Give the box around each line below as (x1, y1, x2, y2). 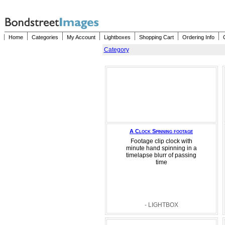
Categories (32, 34, 58, 40)
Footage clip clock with (130, 138, 192, 145)
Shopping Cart (139, 34, 174, 40)
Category (103, 46, 129, 53)
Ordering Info (182, 34, 214, 40)
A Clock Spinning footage (130, 128, 193, 134)
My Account (67, 34, 95, 40)
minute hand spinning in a (126, 145, 197, 152)
